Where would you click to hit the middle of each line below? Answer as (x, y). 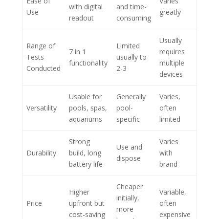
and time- (131, 6)
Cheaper (130, 186)
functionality (88, 63)
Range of (41, 45)
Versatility (42, 108)
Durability (41, 153)
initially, (128, 197)
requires (172, 51)
